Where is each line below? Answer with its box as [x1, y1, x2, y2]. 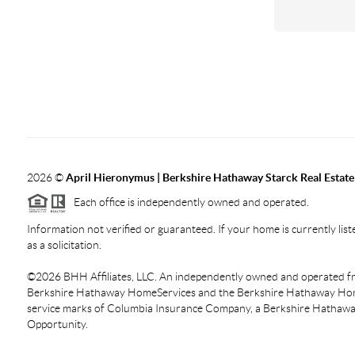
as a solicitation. [26, 238, 101, 251]
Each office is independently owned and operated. [66, 195, 309, 208]
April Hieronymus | [65, 171, 162, 184]
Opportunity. [26, 317, 88, 330]
